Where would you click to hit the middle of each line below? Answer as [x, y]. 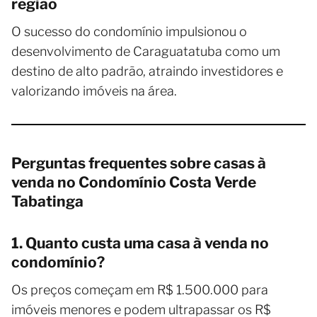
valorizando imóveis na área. [94, 91]
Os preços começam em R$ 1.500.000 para [140, 290]
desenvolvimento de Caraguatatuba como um [146, 52]
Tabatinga [47, 202]
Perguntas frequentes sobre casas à [139, 163]
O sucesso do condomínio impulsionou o [129, 32]
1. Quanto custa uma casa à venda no [140, 243]
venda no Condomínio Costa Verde [134, 183]
